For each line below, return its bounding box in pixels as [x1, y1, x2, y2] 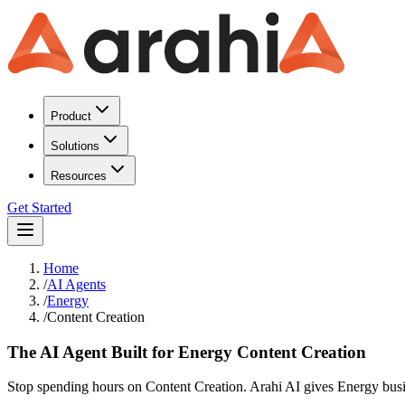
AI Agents [47, 277, 106, 292]
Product [51, 109, 91, 123]
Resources [51, 169, 107, 183]
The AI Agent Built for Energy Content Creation [7, 342, 366, 362]
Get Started [7, 200, 71, 215]
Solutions [51, 139, 99, 153]
